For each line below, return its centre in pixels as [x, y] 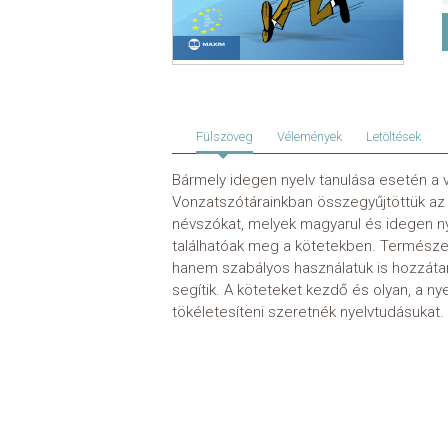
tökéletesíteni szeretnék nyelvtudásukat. [308, 312]
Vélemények [309, 137]
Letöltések [393, 137]
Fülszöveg [224, 137]
